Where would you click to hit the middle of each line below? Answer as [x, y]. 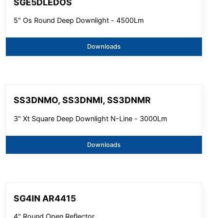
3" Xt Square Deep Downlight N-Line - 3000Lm [91, 118]
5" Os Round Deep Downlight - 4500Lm [79, 20]
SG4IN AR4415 [45, 198]
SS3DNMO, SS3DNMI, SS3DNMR [82, 100]
